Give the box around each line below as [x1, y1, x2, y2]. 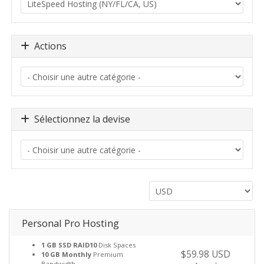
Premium [91, 250, 123, 259]
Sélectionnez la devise [29, 113, 130, 126]
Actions [29, 39, 67, 52]
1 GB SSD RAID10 [41, 240, 97, 249]
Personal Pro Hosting [22, 216, 119, 230]
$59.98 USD [180, 247, 230, 260]
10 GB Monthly [41, 250, 91, 259]
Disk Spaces [97, 240, 136, 249]
